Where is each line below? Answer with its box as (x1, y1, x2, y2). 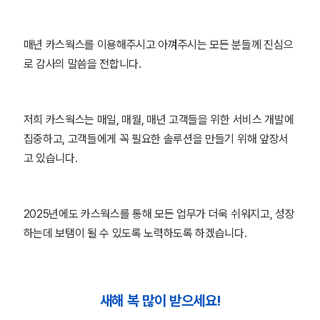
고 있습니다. (23, 151, 78, 165)
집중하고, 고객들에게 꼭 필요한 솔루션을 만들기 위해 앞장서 (23, 132, 289, 146)
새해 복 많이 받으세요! (99, 292, 221, 309)
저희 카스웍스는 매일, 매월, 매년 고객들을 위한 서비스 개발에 (23, 113, 294, 126)
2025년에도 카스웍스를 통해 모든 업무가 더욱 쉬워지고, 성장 (23, 207, 295, 221)
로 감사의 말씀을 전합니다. (23, 57, 141, 71)
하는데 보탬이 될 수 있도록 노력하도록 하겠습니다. (23, 226, 247, 240)
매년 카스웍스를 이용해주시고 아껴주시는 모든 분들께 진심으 (23, 38, 294, 51)
